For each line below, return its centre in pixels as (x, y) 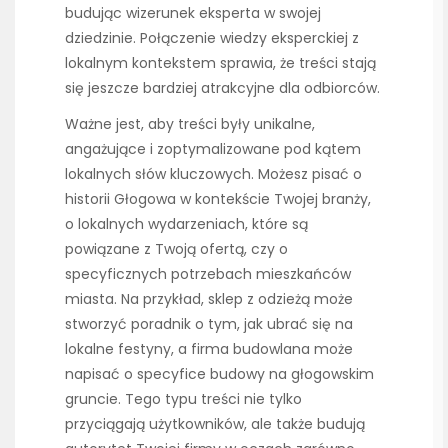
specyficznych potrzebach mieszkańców (208, 274)
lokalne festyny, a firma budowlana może (209, 349)
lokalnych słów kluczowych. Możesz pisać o (213, 174)
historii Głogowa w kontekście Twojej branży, (218, 199)
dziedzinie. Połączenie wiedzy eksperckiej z (212, 37)
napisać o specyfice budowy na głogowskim (219, 374)
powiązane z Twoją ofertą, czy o (176, 249)
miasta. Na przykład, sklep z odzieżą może (209, 299)
